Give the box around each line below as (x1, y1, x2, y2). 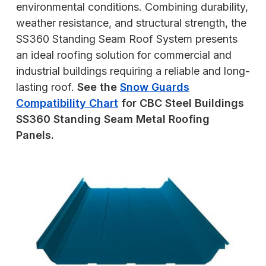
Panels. (16, 128, 54, 141)
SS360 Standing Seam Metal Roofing (16, 112, 210, 125)
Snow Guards (120, 80, 189, 93)
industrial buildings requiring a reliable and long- (16, 64, 250, 77)
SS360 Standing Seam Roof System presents (16, 32, 237, 45)
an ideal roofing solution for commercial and (16, 48, 232, 61)
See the (77, 80, 120, 93)
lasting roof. (16, 80, 77, 93)
